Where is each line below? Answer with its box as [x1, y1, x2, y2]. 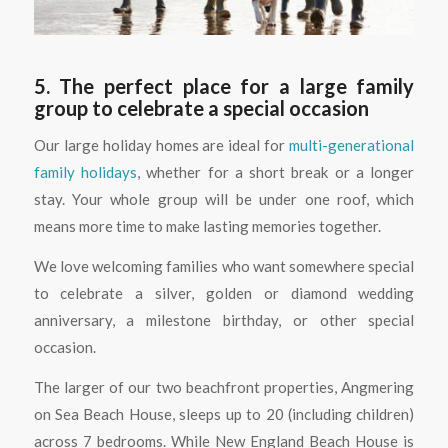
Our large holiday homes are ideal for [33, 136, 290, 154]
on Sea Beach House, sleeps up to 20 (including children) [33, 404, 415, 423]
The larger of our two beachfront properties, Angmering [33, 377, 415, 396]
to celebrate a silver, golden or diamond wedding [33, 283, 415, 302]
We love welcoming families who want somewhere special [33, 256, 415, 275]
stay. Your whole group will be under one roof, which [33, 190, 415, 208]
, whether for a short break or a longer [136, 163, 415, 181]
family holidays [33, 163, 137, 181]
